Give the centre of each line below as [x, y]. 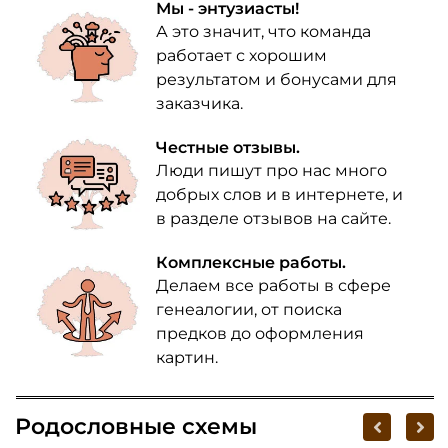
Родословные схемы [136, 427]
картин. [187, 358]
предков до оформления [260, 334]
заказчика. [200, 104]
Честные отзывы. [228, 148]
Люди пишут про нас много [272, 171]
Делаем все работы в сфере [274, 286]
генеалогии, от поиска [249, 310]
